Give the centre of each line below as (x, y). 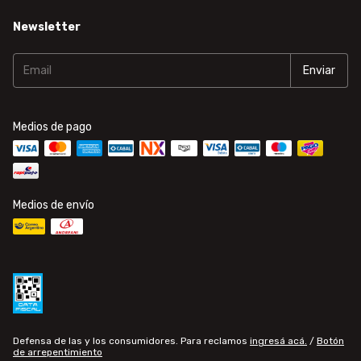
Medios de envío (54, 205)
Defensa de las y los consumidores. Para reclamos (130, 341)
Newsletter (47, 27)
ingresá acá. (278, 341)
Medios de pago (52, 127)
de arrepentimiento (58, 353)
